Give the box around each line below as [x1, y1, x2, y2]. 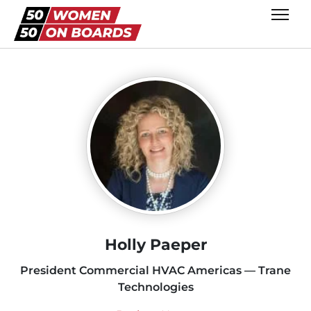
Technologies [117, 280, 194, 294]
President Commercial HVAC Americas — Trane [20, 263, 291, 277]
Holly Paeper [104, 235, 207, 254]
